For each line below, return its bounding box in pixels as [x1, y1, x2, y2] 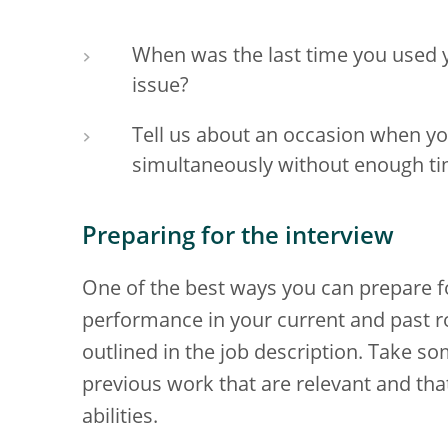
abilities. [82, 408, 158, 428]
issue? [132, 77, 189, 97]
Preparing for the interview [82, 226, 394, 250]
